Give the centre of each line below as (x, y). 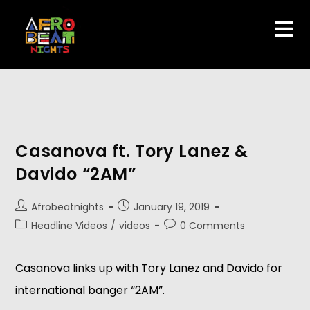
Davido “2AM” (76, 174)
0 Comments (213, 226)
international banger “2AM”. (90, 290)
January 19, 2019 (172, 207)
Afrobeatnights (68, 207)
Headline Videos (70, 226)
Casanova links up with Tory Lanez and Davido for (149, 268)
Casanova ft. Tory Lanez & (132, 151)
